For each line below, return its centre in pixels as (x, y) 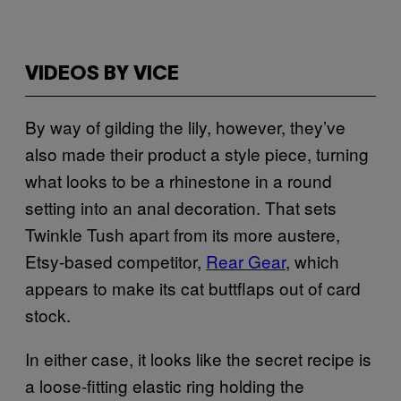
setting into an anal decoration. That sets (181, 207)
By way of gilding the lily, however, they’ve (185, 127)
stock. (48, 315)
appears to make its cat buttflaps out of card (193, 288)
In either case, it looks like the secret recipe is (198, 358)
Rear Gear (246, 261)
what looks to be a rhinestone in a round (179, 180)
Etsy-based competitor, (115, 261)
